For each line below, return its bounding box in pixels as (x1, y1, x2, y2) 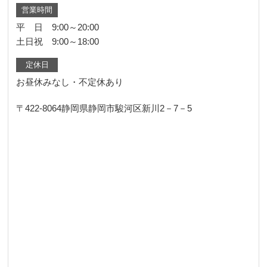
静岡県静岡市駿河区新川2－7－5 (61, 103, 193, 113)
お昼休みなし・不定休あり (16, 76, 124, 87)
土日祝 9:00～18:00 (16, 36, 100, 46)
